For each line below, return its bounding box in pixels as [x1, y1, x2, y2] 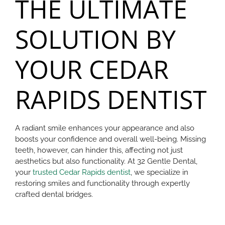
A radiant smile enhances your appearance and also [15, 123, 194, 133]
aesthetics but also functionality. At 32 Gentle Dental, [15, 156, 197, 166]
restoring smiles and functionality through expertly [15, 178, 190, 188]
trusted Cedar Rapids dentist [33, 167, 131, 177]
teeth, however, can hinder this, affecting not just [15, 145, 183, 155]
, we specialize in [131, 167, 188, 177]
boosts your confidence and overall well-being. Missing [15, 134, 206, 144]
